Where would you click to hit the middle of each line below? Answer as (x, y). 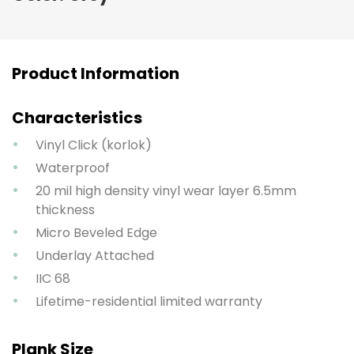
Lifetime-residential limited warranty (149, 301)
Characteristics (77, 117)
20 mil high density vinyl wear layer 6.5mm (166, 190)
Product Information (96, 73)
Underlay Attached (95, 255)
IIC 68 (53, 278)
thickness (65, 209)
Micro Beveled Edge (96, 232)
